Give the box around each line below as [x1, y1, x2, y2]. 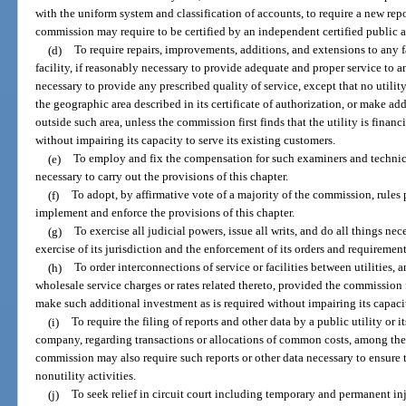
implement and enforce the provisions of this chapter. [35, 206, 295, 220]
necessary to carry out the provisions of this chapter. [35, 169, 289, 184]
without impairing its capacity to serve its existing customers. [35, 133, 336, 148]
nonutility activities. [35, 369, 137, 383]
